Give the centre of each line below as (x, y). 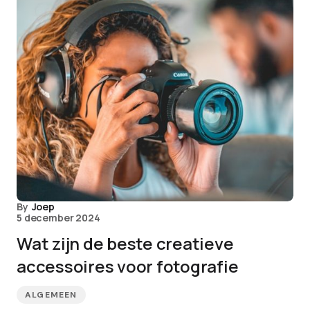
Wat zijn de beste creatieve (125, 243)
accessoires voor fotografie (128, 266)
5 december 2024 (58, 218)
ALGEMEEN (51, 295)
